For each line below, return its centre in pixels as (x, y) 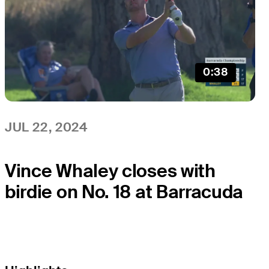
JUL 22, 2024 (46, 127)
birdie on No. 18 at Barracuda (124, 192)
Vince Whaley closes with (110, 171)
